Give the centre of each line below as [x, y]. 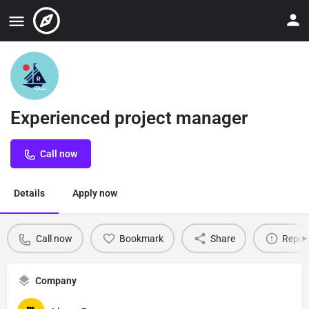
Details [29, 193]
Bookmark [141, 238]
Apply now [95, 193]
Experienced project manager [129, 118]
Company [56, 281]
